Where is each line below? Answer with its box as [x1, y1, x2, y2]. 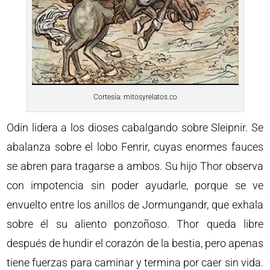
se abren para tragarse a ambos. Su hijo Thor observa [7, 160, 263, 173]
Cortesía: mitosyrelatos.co [93, 93, 177, 102]
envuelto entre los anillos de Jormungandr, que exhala [7, 198, 263, 212]
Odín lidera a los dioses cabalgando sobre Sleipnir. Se [7, 121, 263, 134]
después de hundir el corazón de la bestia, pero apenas [7, 237, 263, 250]
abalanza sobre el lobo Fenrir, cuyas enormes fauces [7, 140, 263, 154]
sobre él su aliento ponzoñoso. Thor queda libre [7, 218, 263, 231]
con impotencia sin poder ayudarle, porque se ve [7, 179, 263, 192]
